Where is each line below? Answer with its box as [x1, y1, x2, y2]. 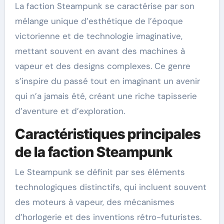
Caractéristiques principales [14, 125, 200, 143]
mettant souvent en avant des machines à [14, 45, 185, 57]
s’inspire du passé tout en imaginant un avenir [14, 75, 200, 87]
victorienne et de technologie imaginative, [14, 30, 182, 42]
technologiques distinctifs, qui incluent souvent [14, 181, 206, 192]
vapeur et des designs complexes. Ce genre [14, 60, 190, 72]
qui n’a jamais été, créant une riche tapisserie [14, 90, 197, 102]
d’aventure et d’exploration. [14, 105, 125, 117]
